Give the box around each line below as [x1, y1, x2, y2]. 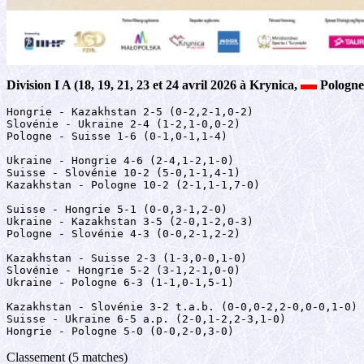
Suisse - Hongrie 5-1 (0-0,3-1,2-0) [6, 202, 227, 215]
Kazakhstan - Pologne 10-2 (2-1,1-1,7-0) [6, 178, 260, 191]
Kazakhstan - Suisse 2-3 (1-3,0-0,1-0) [6, 251, 247, 264]
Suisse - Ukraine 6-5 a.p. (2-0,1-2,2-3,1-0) [6, 312, 286, 325]
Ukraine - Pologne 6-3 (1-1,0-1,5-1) [6, 275, 234, 288]
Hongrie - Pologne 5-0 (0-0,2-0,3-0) [6, 324, 234, 337]
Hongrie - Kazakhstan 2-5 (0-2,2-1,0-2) [6, 105, 253, 118]
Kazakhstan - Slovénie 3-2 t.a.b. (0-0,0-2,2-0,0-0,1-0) [6, 300, 357, 313]
